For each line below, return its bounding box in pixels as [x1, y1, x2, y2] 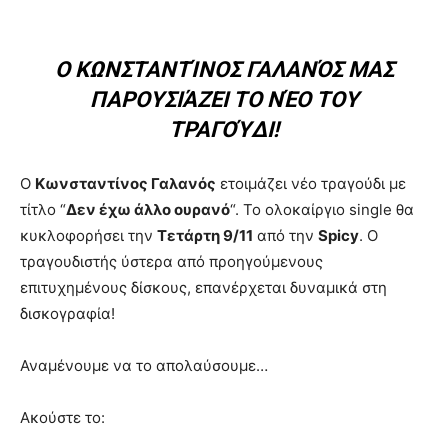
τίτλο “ [20, 199, 66, 219]
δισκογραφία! [20, 303, 115, 323]
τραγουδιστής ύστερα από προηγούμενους [20, 251, 323, 271]
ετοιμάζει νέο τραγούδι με [216, 173, 406, 193]
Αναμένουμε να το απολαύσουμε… [20, 355, 268, 375]
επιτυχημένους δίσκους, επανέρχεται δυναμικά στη [20, 277, 387, 297]
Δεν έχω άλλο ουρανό [66, 199, 230, 219]
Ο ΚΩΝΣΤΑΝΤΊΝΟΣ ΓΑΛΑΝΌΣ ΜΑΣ [54, 56, 394, 82]
